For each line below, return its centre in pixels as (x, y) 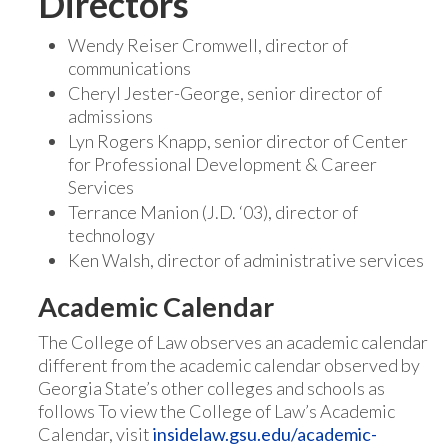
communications (129, 68)
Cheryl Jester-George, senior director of (225, 93)
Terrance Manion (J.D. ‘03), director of (213, 212)
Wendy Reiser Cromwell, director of (208, 45)
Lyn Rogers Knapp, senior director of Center (238, 141)
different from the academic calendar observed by (229, 365)
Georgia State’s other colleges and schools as (211, 388)
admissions (110, 116)
